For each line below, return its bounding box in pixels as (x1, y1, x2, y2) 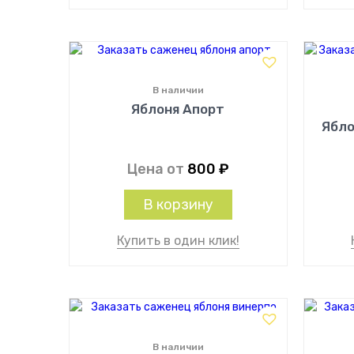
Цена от (126, 160, 187, 178)
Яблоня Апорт (131, 101, 225, 117)
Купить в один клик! (116, 233, 239, 248)
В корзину (142, 196, 213, 213)
